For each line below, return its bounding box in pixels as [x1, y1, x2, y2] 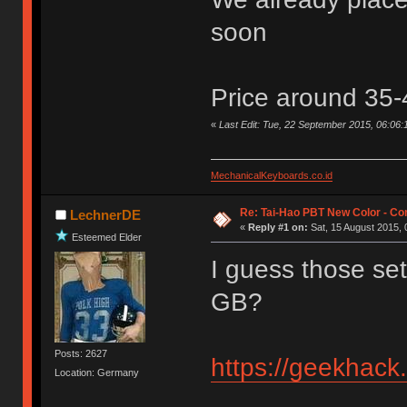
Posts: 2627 [55, 347, 108, 359]
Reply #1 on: [247, 222, 308, 233]
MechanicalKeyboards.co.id [210, 170, 333, 182]
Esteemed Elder [72, 231, 143, 243]
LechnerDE [69, 207, 141, 223]
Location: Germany [55, 366, 140, 378]
